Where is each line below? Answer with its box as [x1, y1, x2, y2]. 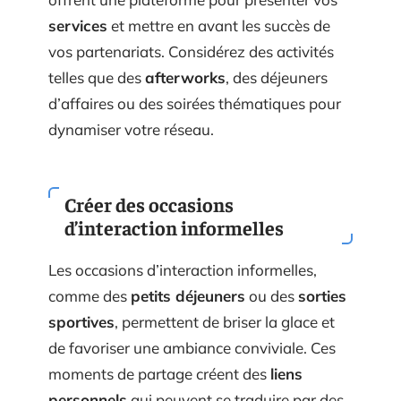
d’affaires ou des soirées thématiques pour [48, 107, 341, 125]
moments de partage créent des [48, 377, 270, 397]
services [48, 29, 107, 47]
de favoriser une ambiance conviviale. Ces [48, 351, 336, 371]
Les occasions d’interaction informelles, [48, 273, 317, 293]
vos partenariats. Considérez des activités [48, 55, 334, 73]
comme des [48, 299, 131, 319]
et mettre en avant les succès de [107, 29, 330, 47]
